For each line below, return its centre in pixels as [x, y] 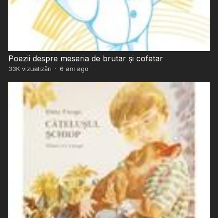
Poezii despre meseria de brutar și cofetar [85, 58]
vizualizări [36, 68]
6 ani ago [74, 68]
